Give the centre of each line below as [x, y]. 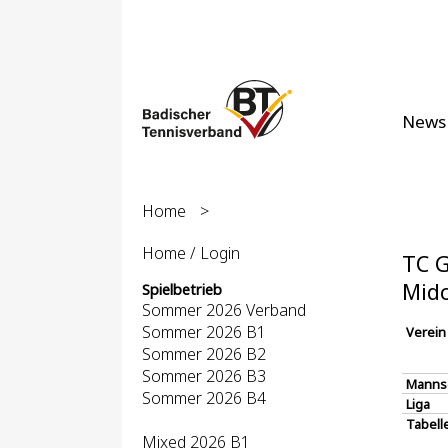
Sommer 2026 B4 [204, 398]
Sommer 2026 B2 [204, 354]
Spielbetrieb [182, 289]
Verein [426, 332]
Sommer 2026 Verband [224, 310]
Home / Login [191, 253]
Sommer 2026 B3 [204, 376]
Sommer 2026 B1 [204, 332]
